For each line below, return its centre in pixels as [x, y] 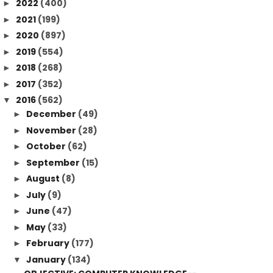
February [48, 243]
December [52, 114]
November [52, 130]
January [47, 259]
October [47, 146]
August [44, 179]
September [54, 162]
